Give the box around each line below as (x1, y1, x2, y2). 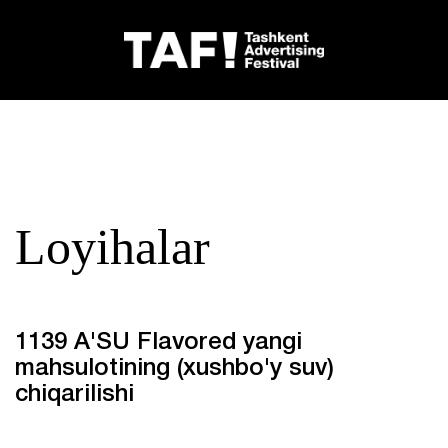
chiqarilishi (15, 384, 134, 406)
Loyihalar (15, 219, 210, 275)
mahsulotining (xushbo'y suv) (15, 358, 334, 380)
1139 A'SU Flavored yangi (15, 332, 302, 354)
